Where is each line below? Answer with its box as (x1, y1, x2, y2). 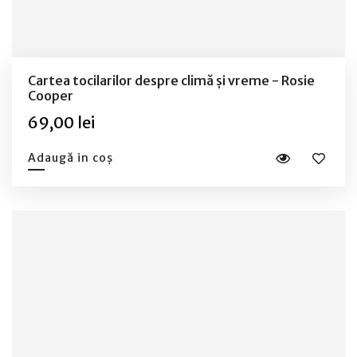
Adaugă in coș (28, 151, 113, 166)
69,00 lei (28, 112, 95, 133)
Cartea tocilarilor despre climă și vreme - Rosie (28, 73, 315, 89)
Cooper (28, 88, 73, 104)
